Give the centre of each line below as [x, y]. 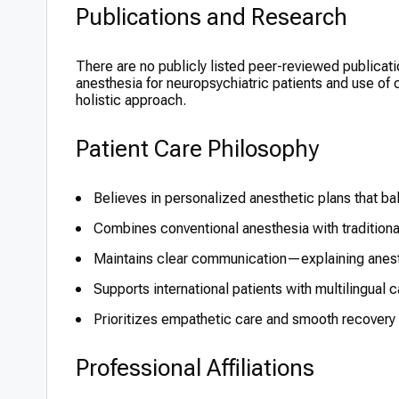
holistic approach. [131, 100]
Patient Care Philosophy [197, 149]
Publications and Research [212, 17]
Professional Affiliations [195, 368]
